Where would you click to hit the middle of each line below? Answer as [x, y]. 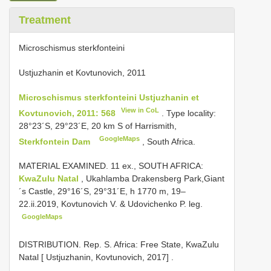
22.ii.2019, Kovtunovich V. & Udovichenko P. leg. [111, 204]
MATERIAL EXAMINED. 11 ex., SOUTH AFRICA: [111, 166]
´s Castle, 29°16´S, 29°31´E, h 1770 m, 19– [102, 191]
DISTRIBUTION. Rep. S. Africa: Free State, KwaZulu [119, 244]
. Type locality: [188, 113]
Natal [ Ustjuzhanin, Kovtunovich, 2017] [94, 257]
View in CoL [140, 110]
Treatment [45, 20]
